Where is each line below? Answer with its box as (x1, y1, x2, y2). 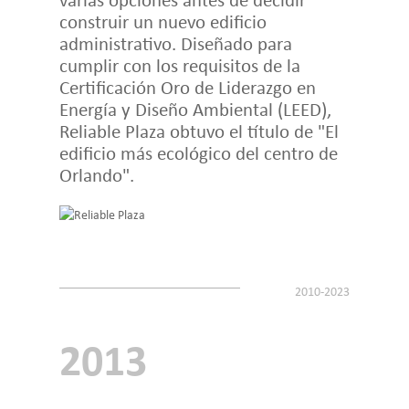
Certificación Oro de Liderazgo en (58, 74, 316, 100)
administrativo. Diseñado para (58, 30, 292, 56)
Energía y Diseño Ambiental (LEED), (58, 96, 331, 121)
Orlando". (58, 162, 134, 187)
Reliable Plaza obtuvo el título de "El (58, 118, 339, 143)
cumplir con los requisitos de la (58, 52, 300, 78)
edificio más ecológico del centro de (58, 140, 338, 165)
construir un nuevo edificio (58, 8, 267, 34)
